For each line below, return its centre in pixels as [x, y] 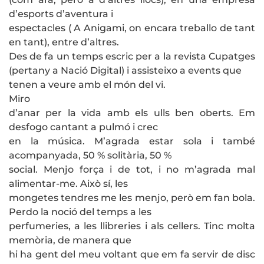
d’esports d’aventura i [61, 14]
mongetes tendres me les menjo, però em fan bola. [132, 198]
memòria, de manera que [70, 240]
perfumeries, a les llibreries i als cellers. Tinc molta [132, 226]
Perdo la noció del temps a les [80, 212]
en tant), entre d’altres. [64, 42]
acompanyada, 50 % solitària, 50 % [90, 156]
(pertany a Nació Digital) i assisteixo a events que [125, 71]
